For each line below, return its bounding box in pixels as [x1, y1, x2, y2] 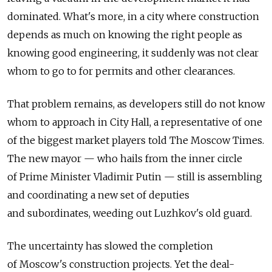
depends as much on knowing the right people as [7, 29, 242, 41]
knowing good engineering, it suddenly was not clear [7, 47, 259, 59]
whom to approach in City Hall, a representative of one [7, 116, 262, 128]
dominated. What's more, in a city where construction [7, 10, 259, 22]
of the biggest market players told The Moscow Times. [7, 134, 264, 146]
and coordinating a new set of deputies [7, 189, 189, 201]
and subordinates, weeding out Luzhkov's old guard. [7, 207, 252, 219]
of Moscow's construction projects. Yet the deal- [7, 258, 234, 270]
